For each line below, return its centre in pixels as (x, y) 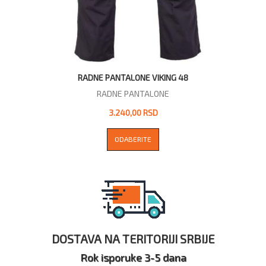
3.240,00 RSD (133, 112)
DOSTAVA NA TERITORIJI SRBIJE (133, 238)
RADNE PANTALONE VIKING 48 (133, 77)
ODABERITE (133, 139)
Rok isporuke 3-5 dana (133, 257)
